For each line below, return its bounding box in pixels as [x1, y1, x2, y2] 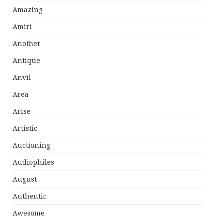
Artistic [13, 124, 38, 133]
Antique [13, 57, 41, 65]
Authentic [13, 192, 47, 201]
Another [13, 40, 41, 48]
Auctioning [13, 141, 51, 150]
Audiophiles [13, 158, 55, 167]
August [13, 175, 37, 184]
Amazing [13, 6, 43, 14]
